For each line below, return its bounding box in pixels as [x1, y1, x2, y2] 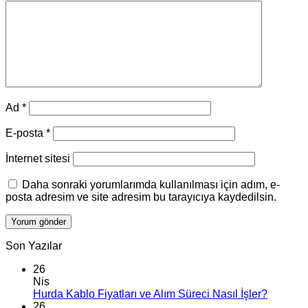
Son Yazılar [5, 240, 62, 252]
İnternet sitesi [5, 153, 70, 165]
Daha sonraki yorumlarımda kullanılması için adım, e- [22, 179, 280, 191]
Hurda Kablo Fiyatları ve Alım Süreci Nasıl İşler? [33, 288, 267, 300]
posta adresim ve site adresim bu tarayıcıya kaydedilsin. [5, 191, 276, 203]
